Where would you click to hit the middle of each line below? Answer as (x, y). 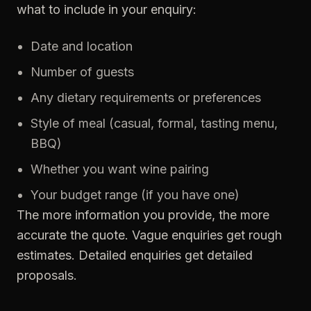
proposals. (47, 275)
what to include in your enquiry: (107, 9)
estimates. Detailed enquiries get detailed (135, 255)
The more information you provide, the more (143, 215)
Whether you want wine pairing (120, 169)
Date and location (82, 46)
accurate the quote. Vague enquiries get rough (149, 235)
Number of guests (82, 72)
